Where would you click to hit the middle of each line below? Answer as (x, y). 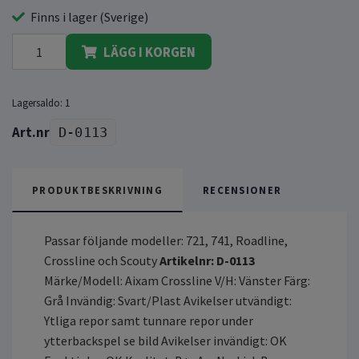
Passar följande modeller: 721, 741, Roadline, (166, 241)
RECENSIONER (242, 190)
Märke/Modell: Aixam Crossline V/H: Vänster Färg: (177, 281)
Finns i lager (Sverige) (88, 16)
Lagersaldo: (37, 103)
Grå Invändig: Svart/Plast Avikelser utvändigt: (168, 301)
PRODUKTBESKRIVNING (98, 190)
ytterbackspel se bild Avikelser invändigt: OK (165, 341)
